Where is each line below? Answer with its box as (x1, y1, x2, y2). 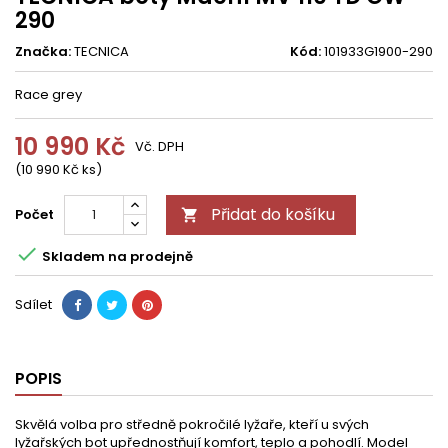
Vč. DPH (135, 137, 184, 156)
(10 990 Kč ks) (15, 160, 102, 179)
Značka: (15, 42, 71, 61)
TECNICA (74, 42, 129, 61)
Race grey (15, 85, 82, 104)
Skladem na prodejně (39, 246, 193, 266)
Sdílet (15, 295, 52, 314)
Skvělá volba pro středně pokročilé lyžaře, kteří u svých (15, 415, 369, 434)
